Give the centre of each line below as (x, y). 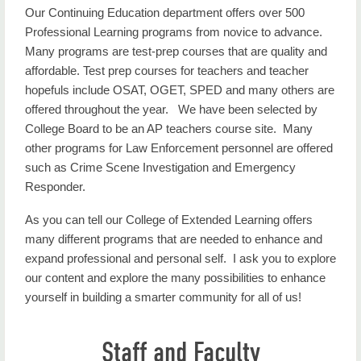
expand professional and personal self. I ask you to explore (180, 258)
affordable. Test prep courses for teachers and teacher (167, 71)
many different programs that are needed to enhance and (174, 239)
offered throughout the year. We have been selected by (171, 109)
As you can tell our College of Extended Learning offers (169, 220)
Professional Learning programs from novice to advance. (175, 32)
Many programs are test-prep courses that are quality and (176, 51)
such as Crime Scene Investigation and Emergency (160, 167)
